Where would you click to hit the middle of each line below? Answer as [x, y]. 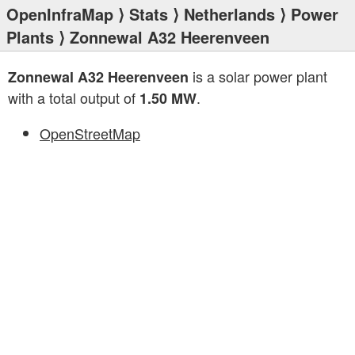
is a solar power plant [258, 76]
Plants [30, 37]
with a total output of [74, 97]
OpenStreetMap [90, 133]
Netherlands [229, 14]
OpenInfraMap [60, 14]
